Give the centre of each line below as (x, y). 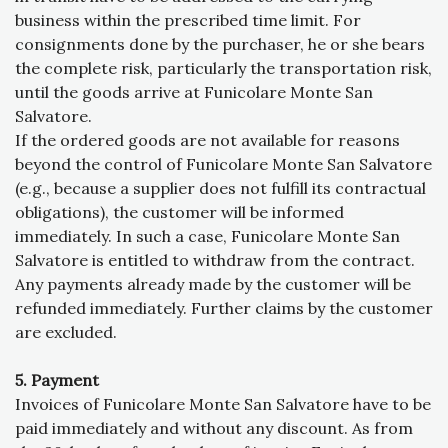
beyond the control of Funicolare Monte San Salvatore (223, 164)
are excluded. (66, 332)
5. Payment (57, 380)
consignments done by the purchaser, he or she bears (220, 44)
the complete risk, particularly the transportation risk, (223, 68)
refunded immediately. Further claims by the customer (224, 308)
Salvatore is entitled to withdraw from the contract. (215, 260)
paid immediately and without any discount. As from (214, 428)
